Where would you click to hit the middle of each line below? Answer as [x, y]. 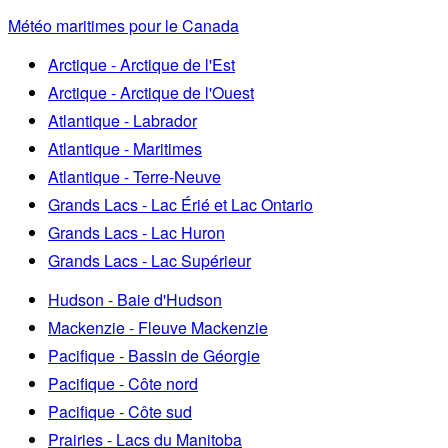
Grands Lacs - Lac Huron [136, 232]
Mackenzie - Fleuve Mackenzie [158, 327]
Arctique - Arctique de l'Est [141, 64]
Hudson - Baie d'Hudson [135, 299]
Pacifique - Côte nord [123, 383]
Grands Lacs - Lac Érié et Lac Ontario [180, 204]
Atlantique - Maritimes [125, 148]
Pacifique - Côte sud [120, 411]
